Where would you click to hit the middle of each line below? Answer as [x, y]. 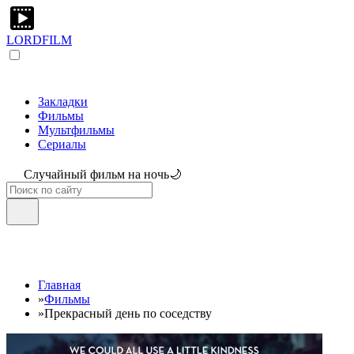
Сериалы [62, 144]
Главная [59, 285]
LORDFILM [39, 40]
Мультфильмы [76, 130]
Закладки [63, 102]
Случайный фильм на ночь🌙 [103, 174]
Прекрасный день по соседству [128, 313]
